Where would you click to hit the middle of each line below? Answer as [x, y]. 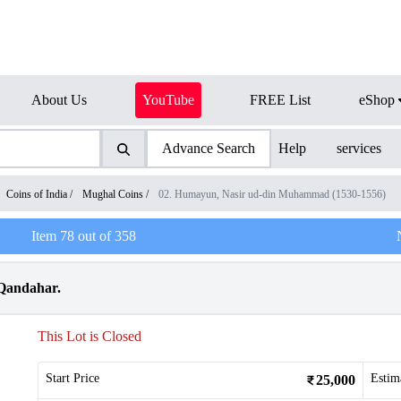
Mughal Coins [113, 194]
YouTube [168, 100]
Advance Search [208, 148]
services [359, 148]
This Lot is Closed [90, 336]
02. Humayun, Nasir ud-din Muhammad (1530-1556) [272, 194]
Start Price [73, 378]
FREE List [280, 100]
